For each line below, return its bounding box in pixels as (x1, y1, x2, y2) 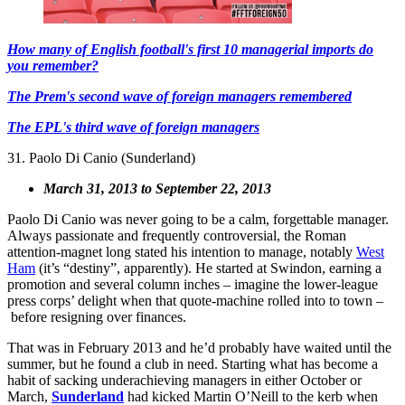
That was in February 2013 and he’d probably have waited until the (7, 340, 391, 356)
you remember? (7, 58, 99, 74)
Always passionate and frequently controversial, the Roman (7, 228, 346, 244)
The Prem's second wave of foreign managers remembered (7, 89, 352, 105)
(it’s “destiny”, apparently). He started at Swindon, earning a (35, 260, 381, 277)
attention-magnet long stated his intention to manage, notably (7, 244, 356, 260)
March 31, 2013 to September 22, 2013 (43, 181, 271, 197)
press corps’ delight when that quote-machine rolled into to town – (7, 293, 383, 309)
